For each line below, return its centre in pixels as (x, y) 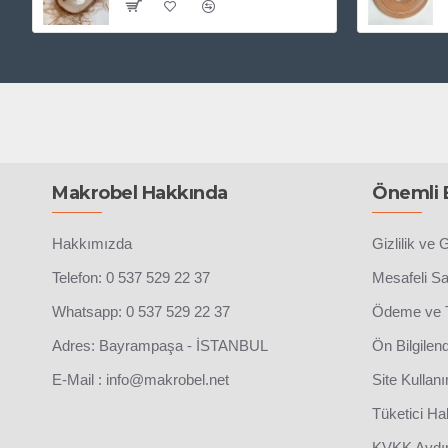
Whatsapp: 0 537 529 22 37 (141, 312)
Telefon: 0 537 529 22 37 (131, 278)
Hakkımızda (92, 244)
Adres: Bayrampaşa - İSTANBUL (160, 346)
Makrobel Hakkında (140, 193)
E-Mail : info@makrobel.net (140, 380)
